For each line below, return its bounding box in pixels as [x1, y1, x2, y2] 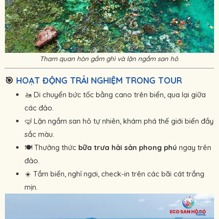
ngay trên [177, 142, 211, 152]
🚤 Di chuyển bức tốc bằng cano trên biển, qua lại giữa [24, 89, 206, 99]
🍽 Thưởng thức [24, 142, 78, 152]
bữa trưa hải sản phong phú [78, 142, 177, 152]
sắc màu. [24, 129, 54, 139]
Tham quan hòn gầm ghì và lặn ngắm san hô [40, 54, 178, 63]
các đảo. [24, 103, 54, 112]
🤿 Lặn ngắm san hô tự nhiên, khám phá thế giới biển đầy [24, 116, 214, 126]
